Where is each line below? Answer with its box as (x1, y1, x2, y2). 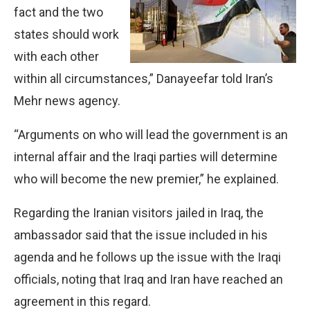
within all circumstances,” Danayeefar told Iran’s (14, 71, 273, 86)
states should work (14, 26, 119, 42)
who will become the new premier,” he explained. (14, 171, 279, 186)
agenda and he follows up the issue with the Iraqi (14, 249, 281, 264)
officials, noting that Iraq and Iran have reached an (14, 271, 283, 286)
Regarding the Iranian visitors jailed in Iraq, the (14, 205, 264, 220)
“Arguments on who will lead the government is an (14, 127, 288, 142)
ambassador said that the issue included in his (14, 227, 268, 242)
